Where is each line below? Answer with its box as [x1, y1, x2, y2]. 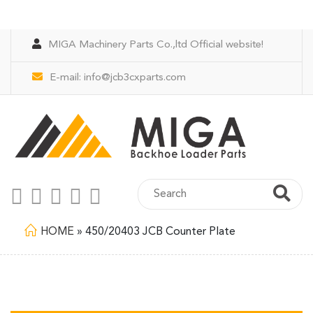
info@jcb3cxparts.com [84, 73, 186, 83]
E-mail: [50, 73, 84, 83]
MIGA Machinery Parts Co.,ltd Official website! [48, 40, 263, 50]
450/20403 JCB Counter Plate [85, 226, 235, 238]
